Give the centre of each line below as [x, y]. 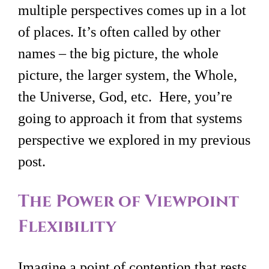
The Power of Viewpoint [128, 202]
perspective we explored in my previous [134, 140]
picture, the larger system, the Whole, [128, 75]
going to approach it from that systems [130, 119]
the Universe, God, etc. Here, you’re [125, 97]
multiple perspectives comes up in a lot [132, 11]
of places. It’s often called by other [119, 32]
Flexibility [67, 227]
